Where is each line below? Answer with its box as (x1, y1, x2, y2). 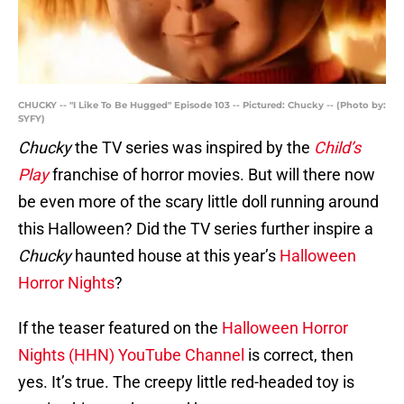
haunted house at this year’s (71, 246, 280, 266)
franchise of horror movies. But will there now (49, 165, 375, 185)
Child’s (314, 138, 361, 158)
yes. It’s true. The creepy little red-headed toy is (18, 372, 354, 392)
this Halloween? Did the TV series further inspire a (18, 219, 373, 239)
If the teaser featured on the (18, 318, 222, 338)
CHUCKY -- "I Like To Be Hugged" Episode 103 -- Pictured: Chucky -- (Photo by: (18, 99, 386, 112)
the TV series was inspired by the (71, 138, 314, 158)
